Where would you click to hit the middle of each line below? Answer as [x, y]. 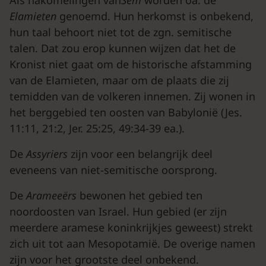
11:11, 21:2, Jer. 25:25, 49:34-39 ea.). [97, 128]
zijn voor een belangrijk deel [142, 154]
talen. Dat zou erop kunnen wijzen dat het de [123, 48]
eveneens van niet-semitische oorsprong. [113, 170]
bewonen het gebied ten [141, 195]
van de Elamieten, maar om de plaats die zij [119, 80]
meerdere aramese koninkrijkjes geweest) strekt [131, 227]
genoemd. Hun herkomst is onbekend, [156, 16]
